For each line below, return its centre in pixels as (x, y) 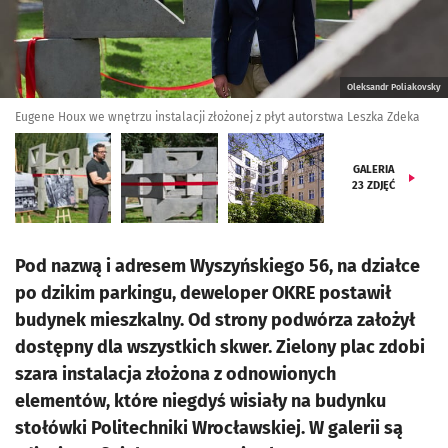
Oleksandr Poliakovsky (394, 87)
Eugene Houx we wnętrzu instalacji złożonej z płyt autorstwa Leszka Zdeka (217, 117)
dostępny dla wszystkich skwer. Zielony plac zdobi (220, 347)
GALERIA (374, 169)
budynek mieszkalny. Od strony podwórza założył (215, 320)
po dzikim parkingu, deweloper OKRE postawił (203, 293)
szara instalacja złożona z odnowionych (175, 374)
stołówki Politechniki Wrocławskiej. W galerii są (209, 428)
